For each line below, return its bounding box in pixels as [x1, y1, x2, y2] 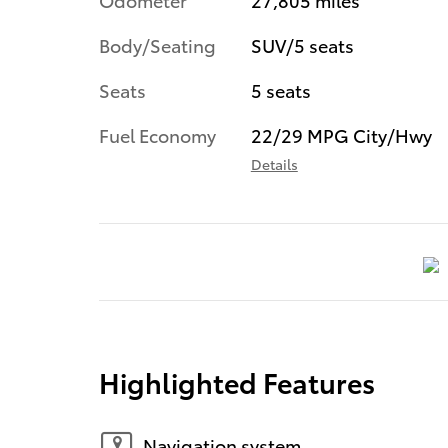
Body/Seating [99, 31, 216, 57]
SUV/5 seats [250, 31, 354, 57]
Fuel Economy [99, 121, 216, 147]
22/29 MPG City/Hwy [250, 121, 432, 147]
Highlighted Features [99, 362, 375, 402]
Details [250, 153, 298, 174]
